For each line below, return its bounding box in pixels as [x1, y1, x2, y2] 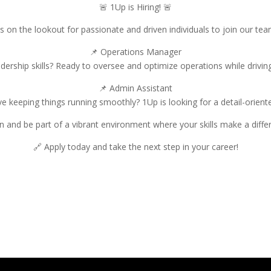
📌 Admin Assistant [99, 82, 172, 94]
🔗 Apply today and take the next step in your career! [33, 140, 238, 152]
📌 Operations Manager [90, 45, 181, 57]
